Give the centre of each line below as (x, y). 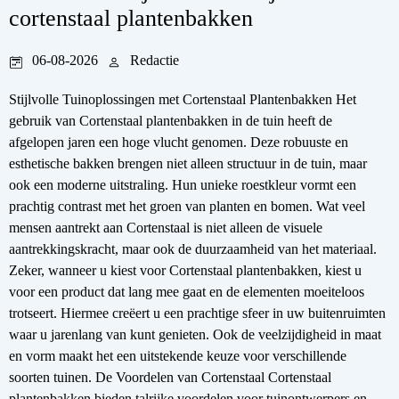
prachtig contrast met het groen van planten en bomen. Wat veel (187, 206)
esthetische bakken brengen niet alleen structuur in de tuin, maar (188, 163)
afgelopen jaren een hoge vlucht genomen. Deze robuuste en (179, 142)
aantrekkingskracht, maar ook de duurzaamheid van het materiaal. (193, 248)
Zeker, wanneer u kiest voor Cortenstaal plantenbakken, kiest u (185, 270)
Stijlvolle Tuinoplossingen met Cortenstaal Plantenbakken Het (183, 99)
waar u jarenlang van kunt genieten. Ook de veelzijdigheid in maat (195, 334)
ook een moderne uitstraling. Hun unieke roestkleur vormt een (183, 184)
